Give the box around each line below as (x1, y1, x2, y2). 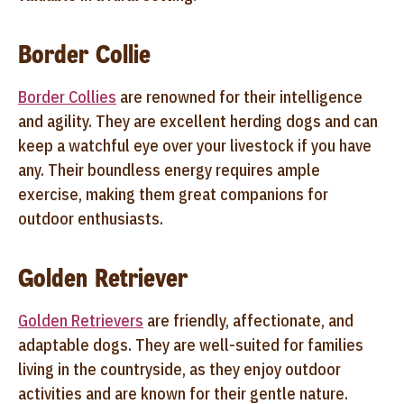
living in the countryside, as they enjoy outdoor (18, 358, 341, 380)
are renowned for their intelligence (116, 86, 363, 107)
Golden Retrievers (18, 309, 143, 331)
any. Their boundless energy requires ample (18, 159, 320, 180)
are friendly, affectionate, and (143, 309, 353, 331)
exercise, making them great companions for (18, 183, 328, 205)
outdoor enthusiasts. (18, 207, 163, 229)
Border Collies (18, 86, 116, 107)
